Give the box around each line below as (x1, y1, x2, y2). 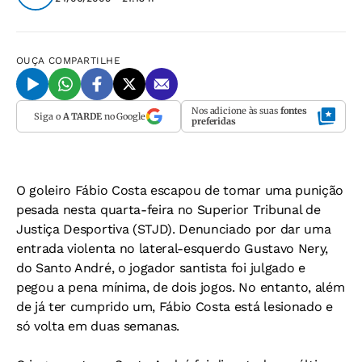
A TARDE (62, 110, 102, 122)
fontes (280, 105, 308, 116)
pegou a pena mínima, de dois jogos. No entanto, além (16, 280, 345, 295)
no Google (101, 110, 145, 122)
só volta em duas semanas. (16, 318, 179, 334)
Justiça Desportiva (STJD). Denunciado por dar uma (16, 221, 331, 237)
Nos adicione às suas (192, 105, 280, 116)
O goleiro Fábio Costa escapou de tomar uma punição (16, 183, 343, 198)
